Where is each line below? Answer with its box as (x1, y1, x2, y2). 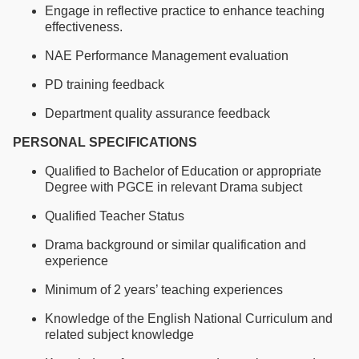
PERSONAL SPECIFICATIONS (13, 135, 197, 149)
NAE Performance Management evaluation (45, 48, 288, 63)
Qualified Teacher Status (45, 208, 184, 223)
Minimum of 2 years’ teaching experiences (45, 282, 283, 296)
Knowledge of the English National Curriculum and (45, 311, 333, 325)
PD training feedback (45, 77, 164, 91)
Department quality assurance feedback (45, 106, 270, 120)
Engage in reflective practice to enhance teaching (45, 3, 325, 18)
